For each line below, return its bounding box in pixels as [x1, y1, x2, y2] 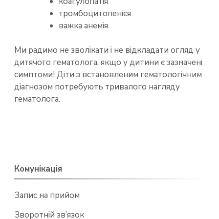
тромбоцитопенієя [59, 7, 131, 19]
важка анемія [59, 20, 108, 31]
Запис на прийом [14, 190, 80, 201]
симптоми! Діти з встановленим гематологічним [14, 69, 202, 81]
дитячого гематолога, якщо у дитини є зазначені [14, 57, 202, 68]
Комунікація [14, 163, 62, 175]
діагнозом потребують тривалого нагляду [14, 81, 180, 93]
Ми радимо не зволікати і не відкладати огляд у [14, 44, 200, 56]
